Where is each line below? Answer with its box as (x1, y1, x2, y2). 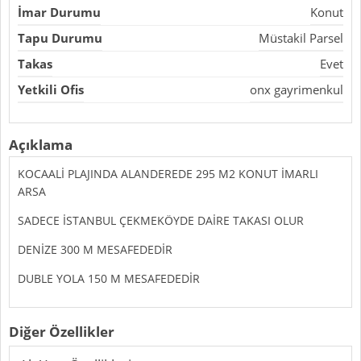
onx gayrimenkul (250, 81, 343, 98)
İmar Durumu (18, 3, 101, 20)
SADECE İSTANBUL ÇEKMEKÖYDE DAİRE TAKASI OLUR (18, 212, 304, 228)
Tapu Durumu (18, 29, 102, 46)
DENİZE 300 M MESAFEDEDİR (18, 241, 172, 257)
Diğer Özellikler (9, 322, 114, 341)
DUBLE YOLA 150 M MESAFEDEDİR (18, 270, 200, 286)
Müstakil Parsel (259, 29, 343, 46)
